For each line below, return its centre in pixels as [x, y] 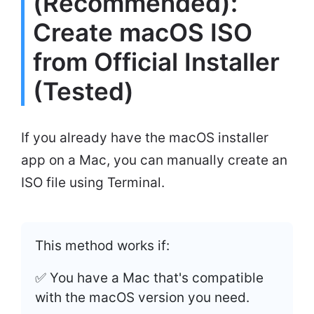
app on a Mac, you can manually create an [154, 160]
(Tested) [83, 91]
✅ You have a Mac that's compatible [149, 278]
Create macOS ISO [143, 32]
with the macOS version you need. [142, 297]
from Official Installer [156, 61]
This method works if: [102, 245]
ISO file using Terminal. [93, 182]
